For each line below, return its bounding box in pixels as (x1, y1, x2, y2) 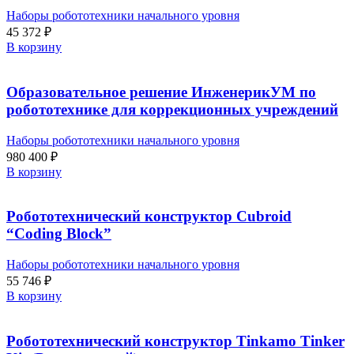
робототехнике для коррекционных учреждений (6, 101, 338, 119)
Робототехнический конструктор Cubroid (6, 208, 292, 225)
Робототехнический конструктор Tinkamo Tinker (6, 332, 345, 349)
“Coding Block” (6, 225, 111, 243)
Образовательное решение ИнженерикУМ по (6, 84, 316, 101)
